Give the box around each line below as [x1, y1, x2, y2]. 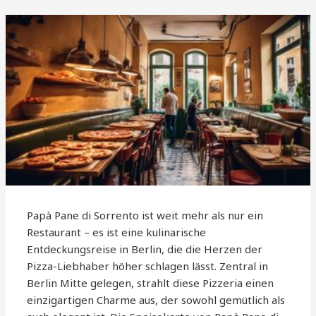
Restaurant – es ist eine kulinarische [27, 225, 207, 240]
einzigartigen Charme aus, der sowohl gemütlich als [27, 293, 286, 308]
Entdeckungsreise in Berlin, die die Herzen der [27, 242, 263, 257]
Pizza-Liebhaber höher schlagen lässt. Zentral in [27, 259, 269, 274]
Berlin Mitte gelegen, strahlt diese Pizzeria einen [27, 276, 274, 291]
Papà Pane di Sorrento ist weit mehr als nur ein [27, 208, 264, 223]
